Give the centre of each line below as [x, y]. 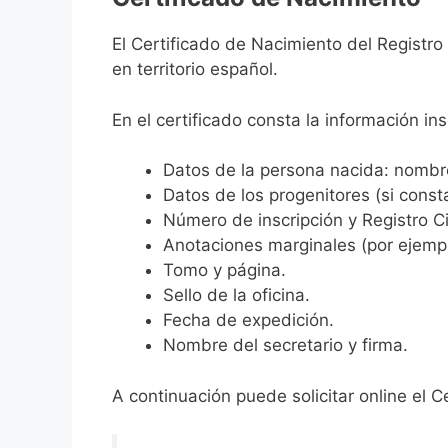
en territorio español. [195, 69]
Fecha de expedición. [248, 320]
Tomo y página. [224, 270]
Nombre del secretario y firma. [285, 345]
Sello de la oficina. [236, 295]
